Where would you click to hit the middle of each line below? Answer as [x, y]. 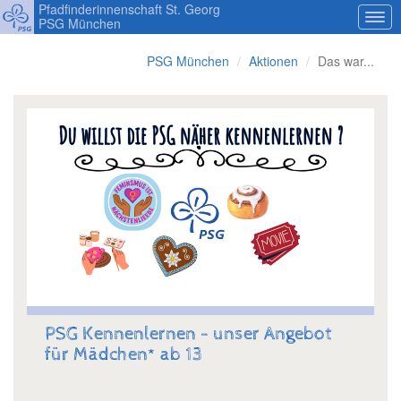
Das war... [346, 61]
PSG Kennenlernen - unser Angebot [188, 333]
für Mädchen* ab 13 [124, 354]
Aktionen [273, 61]
